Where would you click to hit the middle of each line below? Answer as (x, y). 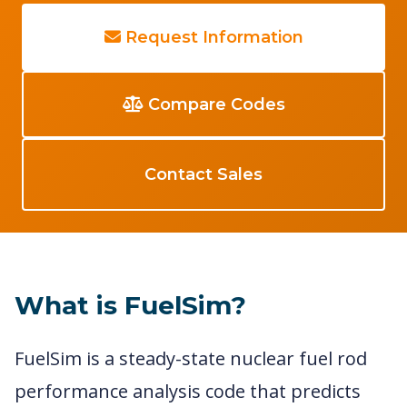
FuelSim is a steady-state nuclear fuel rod (191, 358)
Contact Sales (203, 174)
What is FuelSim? (130, 305)
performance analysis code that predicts (188, 391)
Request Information (212, 37)
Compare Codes (214, 104)
